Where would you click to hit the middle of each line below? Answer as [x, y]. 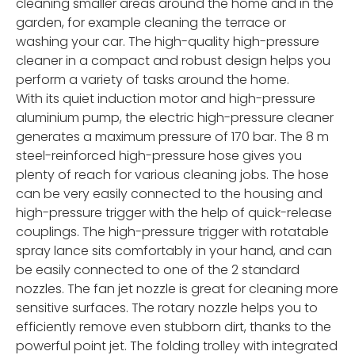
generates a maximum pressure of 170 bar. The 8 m [172, 137]
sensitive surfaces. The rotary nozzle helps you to [167, 308]
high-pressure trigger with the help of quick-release [174, 213]
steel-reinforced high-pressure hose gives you [159, 156]
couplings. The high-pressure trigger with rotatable [172, 232]
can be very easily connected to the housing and [169, 194]
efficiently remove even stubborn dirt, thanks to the [174, 327]
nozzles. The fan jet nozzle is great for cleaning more [177, 289]
